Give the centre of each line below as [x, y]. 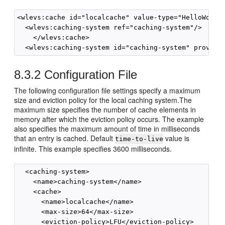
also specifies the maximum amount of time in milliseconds [107, 129]
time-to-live [139, 139]
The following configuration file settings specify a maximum [107, 90]
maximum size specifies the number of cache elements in [105, 109]
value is [177, 138]
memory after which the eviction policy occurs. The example [109, 119]
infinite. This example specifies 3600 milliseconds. [93, 149]
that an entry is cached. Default [65, 138]
